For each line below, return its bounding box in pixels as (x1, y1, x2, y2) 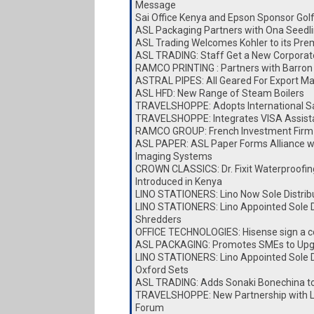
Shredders (135, 214, 182, 225)
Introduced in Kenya (135, 176, 222, 187)
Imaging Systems (135, 151, 212, 162)
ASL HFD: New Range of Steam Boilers (135, 88, 304, 99)
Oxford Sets (135, 264, 189, 275)
